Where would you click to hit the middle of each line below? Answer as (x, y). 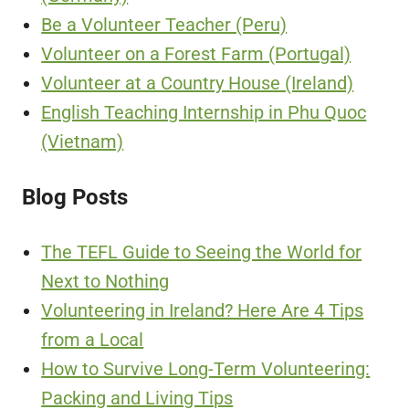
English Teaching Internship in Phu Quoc (204, 113)
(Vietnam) (83, 142)
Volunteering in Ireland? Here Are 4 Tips (203, 311)
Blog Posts (75, 197)
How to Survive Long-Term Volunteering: (206, 369)
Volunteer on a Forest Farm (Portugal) (196, 54)
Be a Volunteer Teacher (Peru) (164, 25)
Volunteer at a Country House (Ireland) (198, 84)
